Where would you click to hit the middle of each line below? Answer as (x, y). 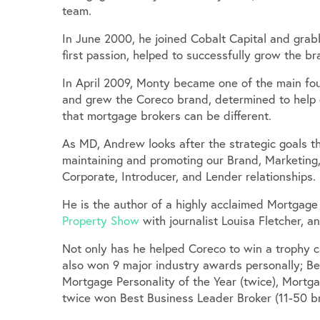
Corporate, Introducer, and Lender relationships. (189, 176)
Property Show (101, 220)
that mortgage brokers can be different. (167, 115)
